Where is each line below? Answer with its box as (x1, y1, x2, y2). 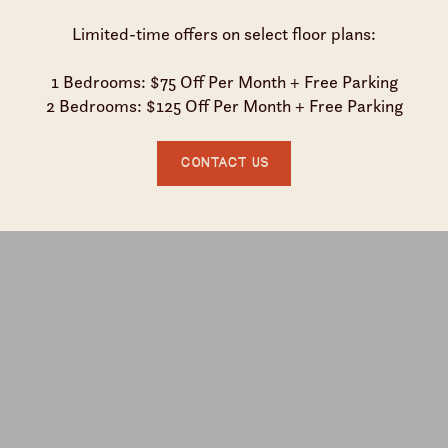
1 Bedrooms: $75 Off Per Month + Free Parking (50, 70, 398, 92)
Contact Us (179, 155, 269, 170)
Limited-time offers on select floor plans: (72, 22, 376, 44)
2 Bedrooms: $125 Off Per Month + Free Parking (45, 94, 403, 116)
